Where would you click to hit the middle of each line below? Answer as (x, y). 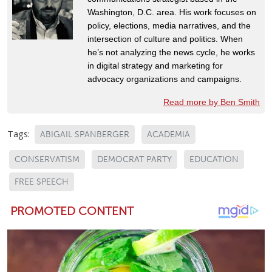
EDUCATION (214, 159)
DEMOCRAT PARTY (134, 159)
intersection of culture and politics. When (165, 39)
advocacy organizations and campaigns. (165, 79)
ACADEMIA (168, 134)
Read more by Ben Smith (212, 102)
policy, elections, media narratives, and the (169, 25)
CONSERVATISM (47, 159)
